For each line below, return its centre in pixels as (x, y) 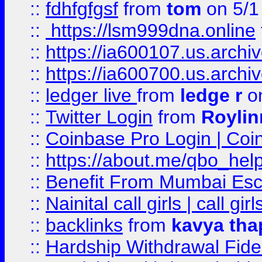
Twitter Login (99, 117)
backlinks (84, 225)
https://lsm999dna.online (151, 30)
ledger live (91, 95)
